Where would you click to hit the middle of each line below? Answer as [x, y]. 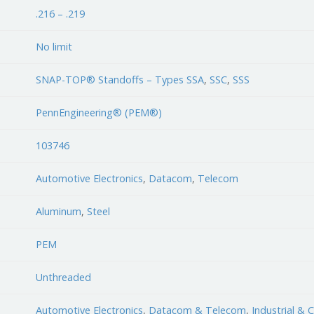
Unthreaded [64, 277]
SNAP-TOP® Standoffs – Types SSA [120, 79]
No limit [54, 46]
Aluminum [59, 211]
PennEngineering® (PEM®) [99, 112]
